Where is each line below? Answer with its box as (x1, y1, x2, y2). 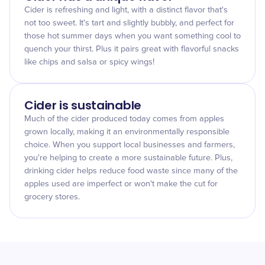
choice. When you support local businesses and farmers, (24, 141, 235, 149)
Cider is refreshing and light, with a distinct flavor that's (24, 6, 228, 14)
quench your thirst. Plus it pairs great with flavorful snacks (24, 45, 239, 53)
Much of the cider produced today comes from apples (24, 115, 224, 123)
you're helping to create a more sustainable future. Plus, (24, 154, 232, 162)
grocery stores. (24, 193, 80, 201)
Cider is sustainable (24, 97, 141, 114)
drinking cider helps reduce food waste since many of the (24, 167, 238, 175)
